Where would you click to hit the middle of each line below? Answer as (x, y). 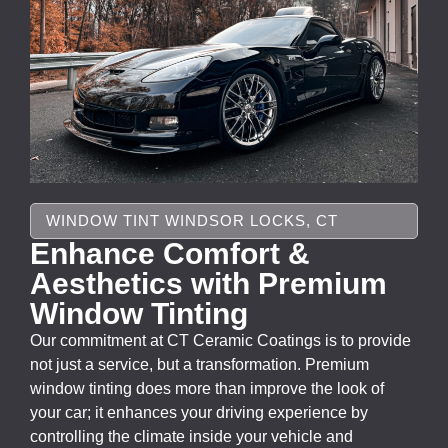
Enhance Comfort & (170, 254)
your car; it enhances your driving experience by (199, 413)
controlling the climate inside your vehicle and (191, 437)
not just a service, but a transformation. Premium (199, 365)
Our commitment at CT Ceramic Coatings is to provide (220, 341)
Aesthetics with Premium (208, 284)
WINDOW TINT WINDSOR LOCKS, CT (192, 221)
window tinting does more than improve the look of (207, 389)
